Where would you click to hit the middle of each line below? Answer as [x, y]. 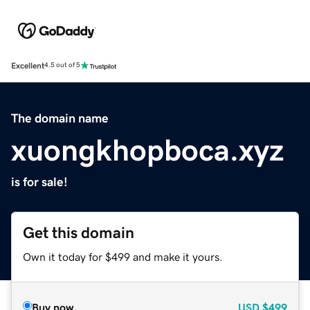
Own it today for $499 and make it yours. [123, 256]
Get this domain [79, 232]
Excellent [28, 65]
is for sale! [39, 182]
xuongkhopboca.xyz [148, 150]
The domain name [60, 118]
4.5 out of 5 [62, 65]
